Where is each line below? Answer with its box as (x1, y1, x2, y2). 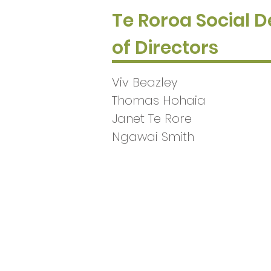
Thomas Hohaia (112, 92, 206, 109)
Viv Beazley (112, 74, 178, 91)
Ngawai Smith (112, 128, 194, 145)
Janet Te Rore (112, 110, 192, 127)
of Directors (112, 35, 218, 60)
